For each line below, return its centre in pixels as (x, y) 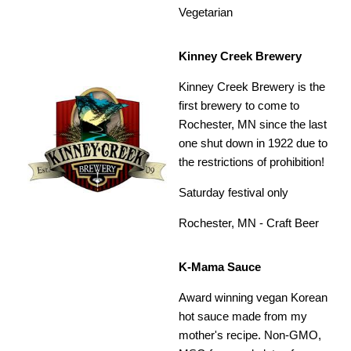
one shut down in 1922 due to (253, 143)
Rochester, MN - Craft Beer (249, 223)
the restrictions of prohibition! (252, 162)
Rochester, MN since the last (253, 125)
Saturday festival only (234, 193)
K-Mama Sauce (220, 267)
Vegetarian (206, 13)
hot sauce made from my (243, 317)
